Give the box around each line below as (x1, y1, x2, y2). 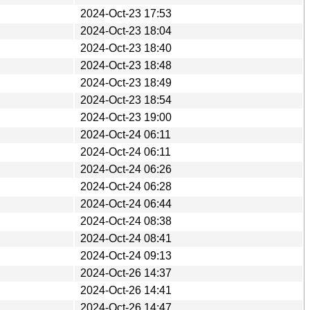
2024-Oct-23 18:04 (80, 24, 172, 37)
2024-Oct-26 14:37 (80, 266, 172, 279)
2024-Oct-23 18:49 (80, 76, 172, 89)
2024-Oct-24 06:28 (80, 180, 172, 192)
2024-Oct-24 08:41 (80, 232, 172, 244)
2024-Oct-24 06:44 (80, 197, 172, 210)
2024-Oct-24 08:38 (80, 215, 172, 227)
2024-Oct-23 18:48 (80, 59, 172, 71)
